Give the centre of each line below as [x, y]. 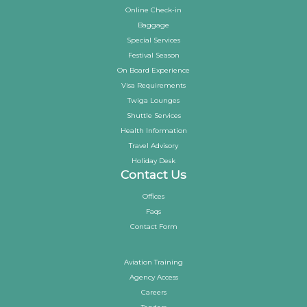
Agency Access [153, 278]
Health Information [153, 131]
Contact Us [153, 175]
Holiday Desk [153, 161]
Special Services [153, 40]
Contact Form [153, 227]
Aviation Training [153, 262]
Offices [153, 197]
